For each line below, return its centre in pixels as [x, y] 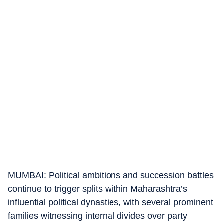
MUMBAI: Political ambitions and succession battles [111, 175]
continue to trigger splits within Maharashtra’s [98, 189]
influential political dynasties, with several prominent [111, 202]
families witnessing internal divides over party [98, 216]
